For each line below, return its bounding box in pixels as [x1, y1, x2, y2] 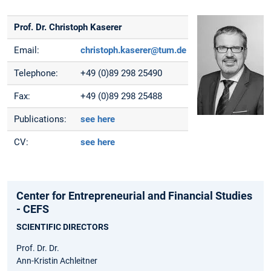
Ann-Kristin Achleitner [16, 256, 97, 266]
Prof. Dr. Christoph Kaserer [14, 21, 122, 33]
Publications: [14, 113, 67, 125]
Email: [14, 44, 40, 56]
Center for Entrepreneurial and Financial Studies [16, 189, 252, 203]
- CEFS [16, 203, 49, 216]
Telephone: [14, 67, 59, 79]
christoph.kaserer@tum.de [80, 44, 187, 56]
